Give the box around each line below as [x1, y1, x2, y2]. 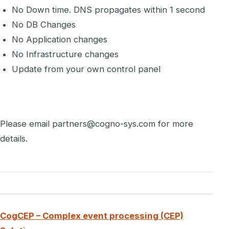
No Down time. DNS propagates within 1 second [12, 4, 205, 15]
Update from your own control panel [12, 63, 161, 74]
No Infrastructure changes [12, 49, 119, 59]
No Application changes [12, 34, 108, 44]
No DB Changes [12, 19, 76, 30]
